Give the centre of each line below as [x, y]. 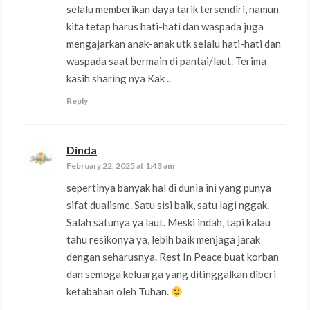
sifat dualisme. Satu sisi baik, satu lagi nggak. [168, 205]
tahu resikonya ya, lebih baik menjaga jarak [163, 240]
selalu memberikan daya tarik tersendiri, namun [173, 9]
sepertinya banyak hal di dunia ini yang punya [169, 188]
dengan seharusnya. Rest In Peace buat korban [173, 257]
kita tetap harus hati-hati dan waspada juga [165, 27]
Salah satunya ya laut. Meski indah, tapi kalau [168, 222]
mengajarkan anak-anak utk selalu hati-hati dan [174, 44]
